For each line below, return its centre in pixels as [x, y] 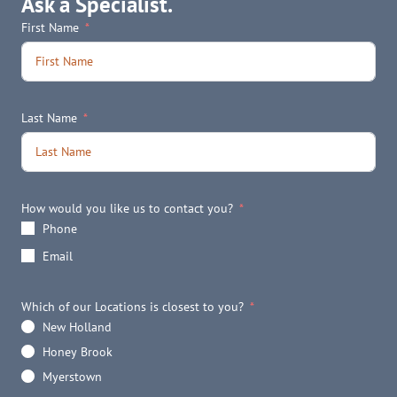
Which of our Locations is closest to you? [132, 306]
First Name [50, 27]
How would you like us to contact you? [127, 208]
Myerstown [72, 376]
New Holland [77, 327]
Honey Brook [78, 351]
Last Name [49, 117]
